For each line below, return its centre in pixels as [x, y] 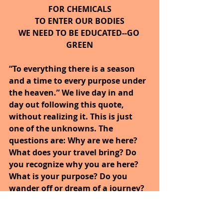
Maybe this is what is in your [67, 200]
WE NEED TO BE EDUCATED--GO [80, 33]
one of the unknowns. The [62, 129]
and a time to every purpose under [78, 81]
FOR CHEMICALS [80, 9]
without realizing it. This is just [72, 117]
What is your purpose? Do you [69, 176]
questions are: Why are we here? [74, 141]
